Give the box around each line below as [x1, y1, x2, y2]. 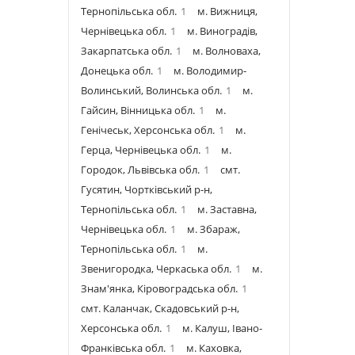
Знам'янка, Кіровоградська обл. [81, 281, 238, 296]
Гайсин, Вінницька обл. [81, 103, 195, 117]
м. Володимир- [174, 63, 246, 78]
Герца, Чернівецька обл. [81, 143, 200, 157]
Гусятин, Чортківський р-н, [81, 182, 212, 197]
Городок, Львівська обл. [81, 162, 200, 177]
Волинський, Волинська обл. [81, 83, 222, 97]
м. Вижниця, [197, 4, 258, 18]
